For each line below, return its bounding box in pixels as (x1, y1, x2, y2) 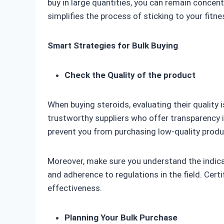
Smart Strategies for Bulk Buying (47, 40, 178, 51)
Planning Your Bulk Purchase (64, 212, 177, 223)
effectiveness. (47, 183, 102, 193)
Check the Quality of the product (64, 70, 195, 80)
